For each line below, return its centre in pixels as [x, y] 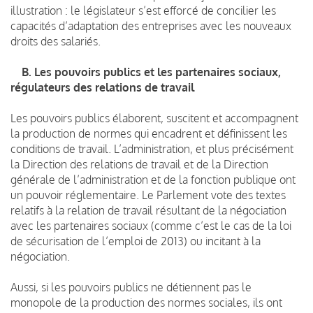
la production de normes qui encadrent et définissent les [149, 133]
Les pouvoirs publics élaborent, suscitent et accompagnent [154, 118]
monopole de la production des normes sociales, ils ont [146, 302]
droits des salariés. [56, 41]
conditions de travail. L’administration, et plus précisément [152, 148]
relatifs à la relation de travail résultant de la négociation [148, 210]
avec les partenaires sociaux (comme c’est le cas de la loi [151, 225]
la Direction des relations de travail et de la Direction [139, 164]
